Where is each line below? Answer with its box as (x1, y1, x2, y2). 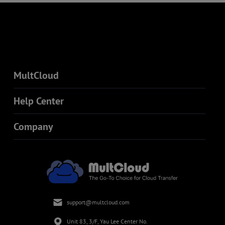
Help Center (13, 94, 64, 108)
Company (13, 120, 53, 134)
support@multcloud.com (67, 198, 130, 206)
